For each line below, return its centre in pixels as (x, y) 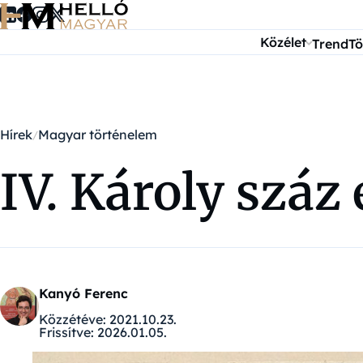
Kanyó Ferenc (83, 293)
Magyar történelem (98, 135)
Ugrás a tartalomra (66, 15)
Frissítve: (66, 332)
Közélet (284, 42)
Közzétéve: (73, 319)
